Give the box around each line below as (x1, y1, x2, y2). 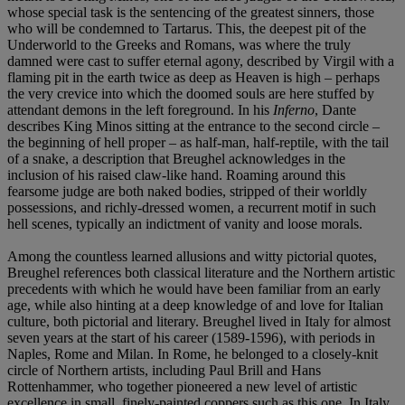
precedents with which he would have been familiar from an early (7, 280, 381, 297)
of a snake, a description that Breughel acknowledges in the (7, 150, 345, 166)
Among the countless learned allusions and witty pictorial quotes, (7, 248, 377, 264)
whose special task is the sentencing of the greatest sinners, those (7, 4, 374, 20)
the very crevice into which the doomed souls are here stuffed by (7, 85, 374, 101)
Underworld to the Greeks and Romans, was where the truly (7, 36, 351, 52)
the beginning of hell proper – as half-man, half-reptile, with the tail (7, 134, 389, 150)
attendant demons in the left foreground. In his (7, 101, 273, 118)
